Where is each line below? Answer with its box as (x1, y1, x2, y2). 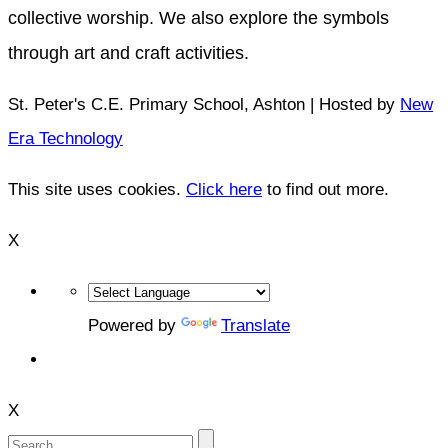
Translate (221, 315, 290, 335)
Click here (186, 179, 262, 199)
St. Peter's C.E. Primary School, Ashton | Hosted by (8, 94, 400, 114)
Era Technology (8, 128, 123, 148)
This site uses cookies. (8, 179, 186, 199)
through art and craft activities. (8, 42, 254, 63)
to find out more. (262, 179, 389, 199)
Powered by (88, 315, 181, 335)
